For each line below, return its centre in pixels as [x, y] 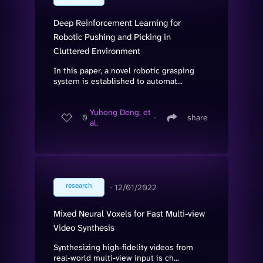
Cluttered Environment [97, 51]
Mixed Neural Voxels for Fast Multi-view [129, 213]
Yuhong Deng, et [120, 112]
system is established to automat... [118, 81]
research [79, 185]
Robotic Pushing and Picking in [112, 37]
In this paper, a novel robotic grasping [124, 70]
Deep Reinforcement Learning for [117, 23]
